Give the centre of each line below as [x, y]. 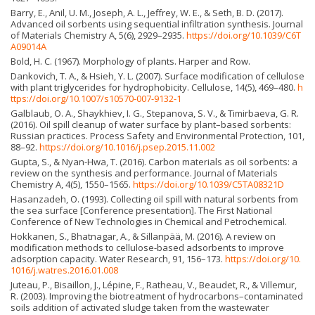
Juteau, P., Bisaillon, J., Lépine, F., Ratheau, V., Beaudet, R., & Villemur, [154, 285]
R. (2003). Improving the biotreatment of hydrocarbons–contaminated [157, 296]
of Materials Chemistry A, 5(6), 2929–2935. [98, 36]
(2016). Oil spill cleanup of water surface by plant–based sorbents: [151, 125]
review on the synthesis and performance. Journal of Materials [144, 173]
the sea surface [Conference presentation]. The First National [141, 211]
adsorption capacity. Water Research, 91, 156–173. [118, 259]
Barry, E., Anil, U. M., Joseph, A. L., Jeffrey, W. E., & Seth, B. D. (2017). [147, 13]
